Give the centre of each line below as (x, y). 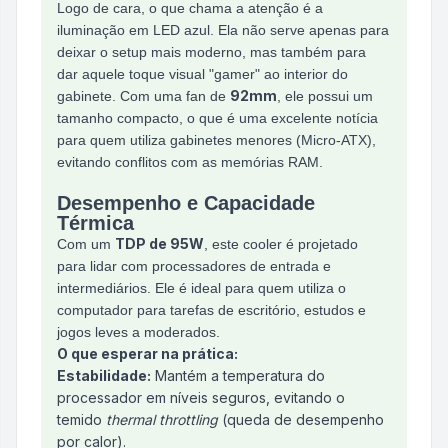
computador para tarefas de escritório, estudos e (211, 310)
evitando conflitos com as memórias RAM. (190, 162)
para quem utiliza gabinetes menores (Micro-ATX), (216, 140)
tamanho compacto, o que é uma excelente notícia (217, 118)
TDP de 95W (159, 243)
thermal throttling (162, 419)
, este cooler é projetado (281, 244)
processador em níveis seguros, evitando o (201, 397)
